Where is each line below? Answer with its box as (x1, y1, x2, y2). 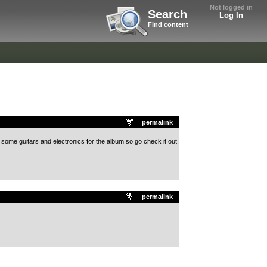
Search (148, 8, 187, 21)
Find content (148, 21, 188, 28)
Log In (219, 11, 243, 20)
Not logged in (210, 4, 253, 11)
